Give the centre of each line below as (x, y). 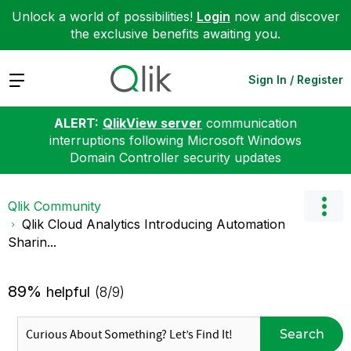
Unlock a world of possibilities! (104, 16)
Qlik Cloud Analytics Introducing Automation (154, 224)
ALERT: (76, 123)
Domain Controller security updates (175, 157)
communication (250, 123)
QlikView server (152, 123)
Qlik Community (54, 206)
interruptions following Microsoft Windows (175, 140)
